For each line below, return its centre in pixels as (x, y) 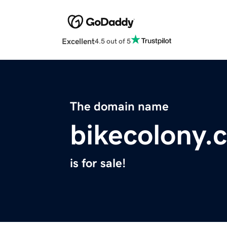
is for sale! (98, 163)
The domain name (119, 107)
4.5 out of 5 (113, 41)
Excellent (78, 41)
